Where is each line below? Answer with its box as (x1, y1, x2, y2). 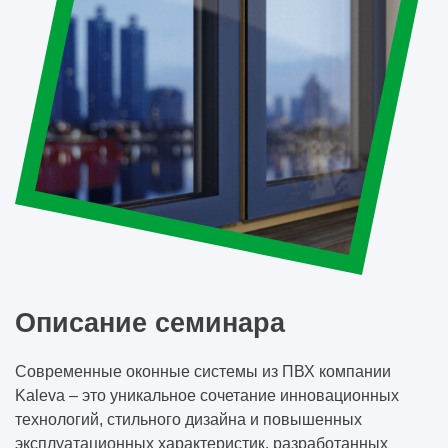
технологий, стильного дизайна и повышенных (15, 411, 362, 428)
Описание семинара (15, 307, 285, 338)
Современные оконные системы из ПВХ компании (15, 363, 391, 380)
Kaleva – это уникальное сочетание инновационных (15, 387, 399, 404)
